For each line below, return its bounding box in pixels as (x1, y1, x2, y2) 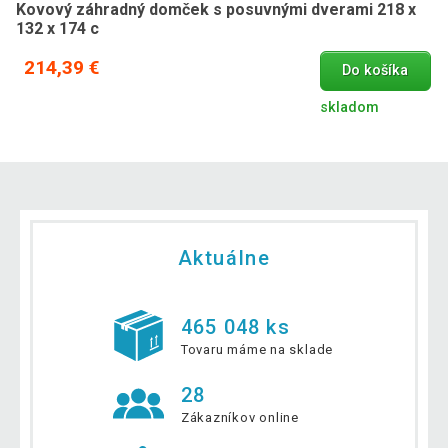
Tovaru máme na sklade (180, 342, 334, 358)
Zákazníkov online (180, 410, 300, 426)
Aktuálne (177, 246, 271, 271)
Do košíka (342, 62, 409, 80)
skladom (319, 98, 379, 116)
